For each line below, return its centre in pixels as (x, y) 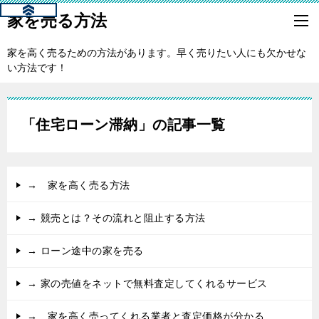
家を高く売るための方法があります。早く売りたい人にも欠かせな (157, 53)
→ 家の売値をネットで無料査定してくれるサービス (147, 284)
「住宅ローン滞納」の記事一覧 (124, 125)
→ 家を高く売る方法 (79, 185)
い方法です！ (37, 68)
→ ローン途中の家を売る (85, 251)
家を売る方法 (57, 21)
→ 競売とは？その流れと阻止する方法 (116, 218)
